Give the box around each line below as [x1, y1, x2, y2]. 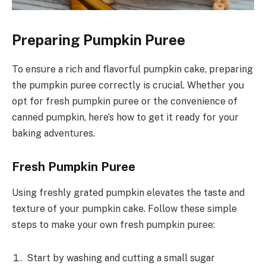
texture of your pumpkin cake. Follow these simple [12, 202, 237, 214]
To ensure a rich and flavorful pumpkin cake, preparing [12, 63, 253, 75]
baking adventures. [12, 127, 95, 139]
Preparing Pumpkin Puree [12, 31, 185, 49]
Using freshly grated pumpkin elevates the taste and [12, 186, 245, 198]
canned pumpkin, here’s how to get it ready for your [12, 111, 239, 123]
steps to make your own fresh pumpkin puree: [12, 218, 215, 230]
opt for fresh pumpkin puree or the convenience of [12, 95, 237, 107]
